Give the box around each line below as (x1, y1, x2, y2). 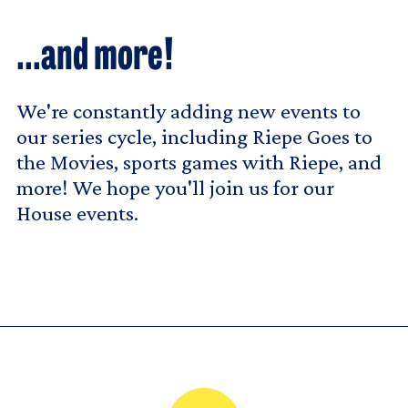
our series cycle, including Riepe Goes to (16, 123, 372, 148)
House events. (16, 199, 138, 225)
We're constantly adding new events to (16, 97, 361, 123)
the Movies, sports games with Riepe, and (16, 148, 382, 174)
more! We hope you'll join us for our (16, 174, 334, 199)
